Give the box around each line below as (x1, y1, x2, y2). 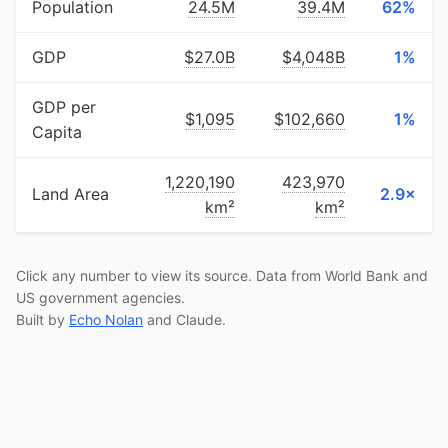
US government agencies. (16, 289, 185, 306)
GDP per (32, 97, 96, 117)
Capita (32, 122, 82, 142)
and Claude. (143, 311, 226, 328)
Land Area (32, 184, 109, 204)
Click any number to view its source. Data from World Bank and (16, 267, 428, 284)
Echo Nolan (69, 311, 143, 328)
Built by (16, 311, 69, 328)
